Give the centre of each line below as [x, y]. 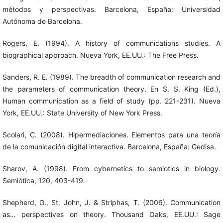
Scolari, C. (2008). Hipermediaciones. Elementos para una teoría [111, 135]
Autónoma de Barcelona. [42, 21]
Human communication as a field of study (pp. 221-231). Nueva [111, 101]
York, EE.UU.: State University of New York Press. [82, 113]
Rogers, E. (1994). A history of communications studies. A [111, 43]
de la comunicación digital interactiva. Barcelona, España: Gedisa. [109, 147]
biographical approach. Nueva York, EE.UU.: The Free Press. [100, 55]
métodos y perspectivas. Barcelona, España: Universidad [111, 9]
